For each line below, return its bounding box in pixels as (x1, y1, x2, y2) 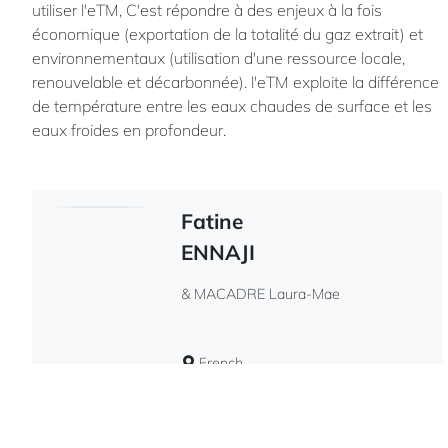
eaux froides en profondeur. (32, 120, 226, 141)
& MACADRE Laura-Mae (180, 285, 340, 304)
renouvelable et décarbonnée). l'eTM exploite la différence (32, 72, 439, 93)
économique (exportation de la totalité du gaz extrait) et (32, 24, 423, 45)
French (194, 354, 243, 373)
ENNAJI (180, 239, 255, 266)
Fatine (180, 208, 243, 235)
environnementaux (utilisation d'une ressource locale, (32, 48, 405, 69)
